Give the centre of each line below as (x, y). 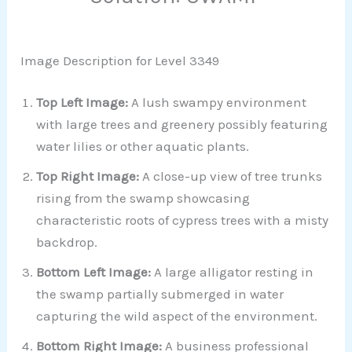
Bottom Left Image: (94, 272)
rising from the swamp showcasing (143, 198)
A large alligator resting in (233, 272)
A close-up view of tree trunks (233, 176)
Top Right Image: (90, 176)
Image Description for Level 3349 (120, 60)
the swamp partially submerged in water (160, 294)
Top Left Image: (82, 103)
